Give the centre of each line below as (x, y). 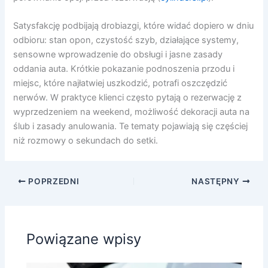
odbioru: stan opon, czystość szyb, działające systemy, (126, 40)
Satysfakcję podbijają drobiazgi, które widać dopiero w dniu (134, 26)
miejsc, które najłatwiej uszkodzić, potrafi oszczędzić (121, 83)
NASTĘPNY (217, 181)
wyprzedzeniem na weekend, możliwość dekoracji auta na (132, 112)
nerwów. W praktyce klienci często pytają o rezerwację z (128, 98)
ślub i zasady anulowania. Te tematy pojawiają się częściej (131, 127)
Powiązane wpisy (84, 239)
